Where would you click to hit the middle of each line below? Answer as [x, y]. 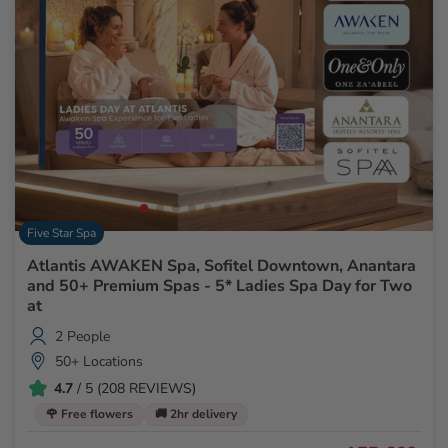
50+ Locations [99, 361]
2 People [82, 336]
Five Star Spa [61, 233]
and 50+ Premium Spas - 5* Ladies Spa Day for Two [219, 286]
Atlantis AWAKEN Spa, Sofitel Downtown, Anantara [221, 266]
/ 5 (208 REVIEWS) [134, 388]
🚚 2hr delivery [196, 414]
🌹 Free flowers [89, 414]
